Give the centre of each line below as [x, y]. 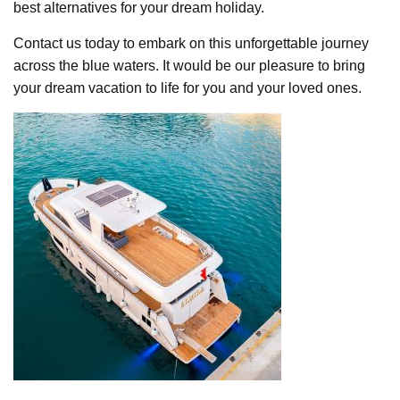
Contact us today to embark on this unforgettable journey [191, 43]
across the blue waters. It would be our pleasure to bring [189, 65]
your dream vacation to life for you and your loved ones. [187, 87]
